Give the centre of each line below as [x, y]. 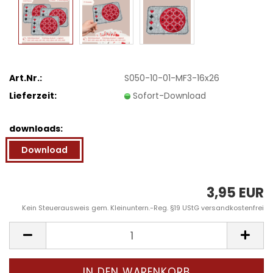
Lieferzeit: [33, 95]
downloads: [36, 129]
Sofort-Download [170, 95]
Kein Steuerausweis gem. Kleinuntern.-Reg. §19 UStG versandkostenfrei [143, 208]
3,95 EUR [235, 193]
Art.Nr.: [26, 78]
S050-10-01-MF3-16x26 [172, 78]
